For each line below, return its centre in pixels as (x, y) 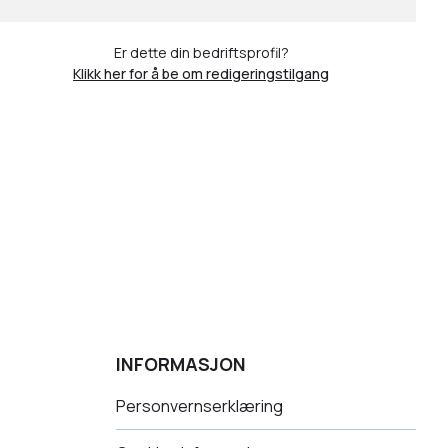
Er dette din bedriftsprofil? (201, 52)
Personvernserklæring (199, 406)
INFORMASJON (181, 364)
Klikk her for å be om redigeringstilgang (201, 73)
